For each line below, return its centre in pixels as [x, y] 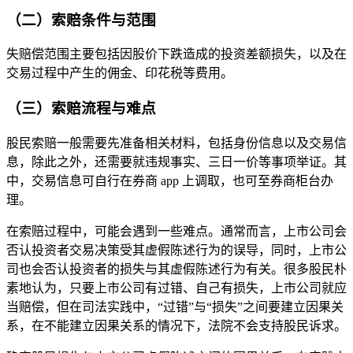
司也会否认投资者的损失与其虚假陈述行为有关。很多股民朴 [176, 269]
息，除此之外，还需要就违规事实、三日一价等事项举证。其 [176, 162]
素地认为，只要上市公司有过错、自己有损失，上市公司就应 [176, 288]
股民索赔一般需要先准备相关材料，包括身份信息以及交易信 [176, 143]
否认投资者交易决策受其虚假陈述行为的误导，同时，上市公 [176, 250]
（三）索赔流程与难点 [81, 109]
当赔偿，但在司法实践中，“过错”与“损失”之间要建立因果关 [175, 307]
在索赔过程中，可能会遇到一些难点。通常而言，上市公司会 [176, 231]
